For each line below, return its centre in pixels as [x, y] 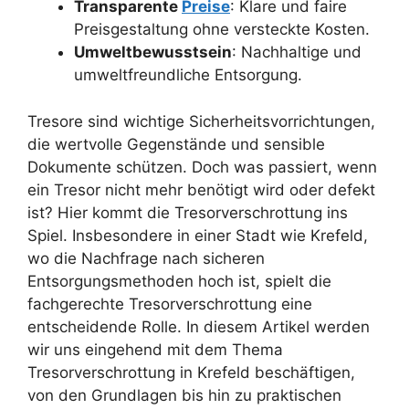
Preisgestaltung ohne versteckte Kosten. [222, 30]
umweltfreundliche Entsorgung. [188, 75]
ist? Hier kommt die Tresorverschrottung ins [188, 212]
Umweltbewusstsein [153, 52]
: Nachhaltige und [297, 52]
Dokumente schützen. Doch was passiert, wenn [202, 167]
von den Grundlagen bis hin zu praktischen [184, 395]
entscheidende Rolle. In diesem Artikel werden [199, 326]
